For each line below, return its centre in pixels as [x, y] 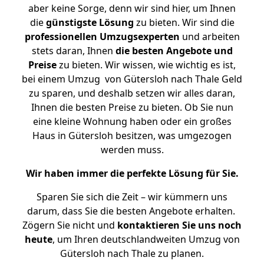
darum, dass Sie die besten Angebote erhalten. [132, 211]
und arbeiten [209, 37]
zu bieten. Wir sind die [184, 22]
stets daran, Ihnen [73, 51]
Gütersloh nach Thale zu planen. [132, 253]
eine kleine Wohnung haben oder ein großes [132, 121]
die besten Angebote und [174, 51]
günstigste [71, 22]
